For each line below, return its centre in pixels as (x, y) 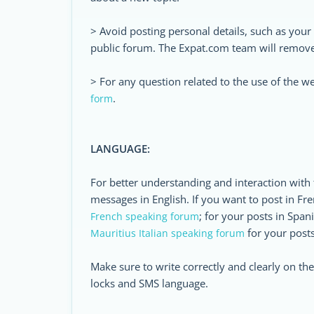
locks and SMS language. (149, 283)
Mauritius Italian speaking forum (168, 233)
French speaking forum (145, 216)
